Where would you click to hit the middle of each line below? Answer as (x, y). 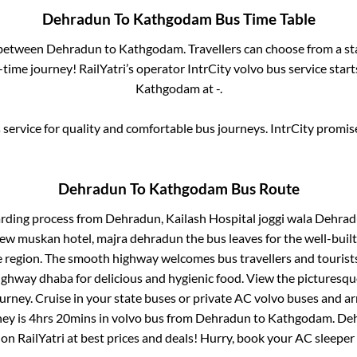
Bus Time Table (263, 20)
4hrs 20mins (63, 317)
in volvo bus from (146, 317)
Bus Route (263, 188)
